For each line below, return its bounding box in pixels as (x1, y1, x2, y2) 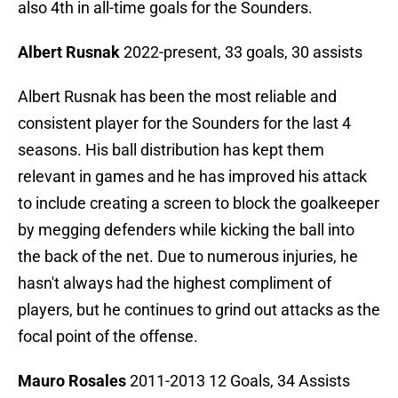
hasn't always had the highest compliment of (18, 274, 331, 293)
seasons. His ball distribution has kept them (18, 140, 324, 160)
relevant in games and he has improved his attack (18, 167, 367, 187)
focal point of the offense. (18, 327, 198, 346)
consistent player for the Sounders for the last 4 (18, 114, 351, 133)
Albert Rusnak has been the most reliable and (18, 87, 337, 107)
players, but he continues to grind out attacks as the (18, 300, 380, 320)
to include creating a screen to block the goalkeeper (18, 194, 379, 213)
